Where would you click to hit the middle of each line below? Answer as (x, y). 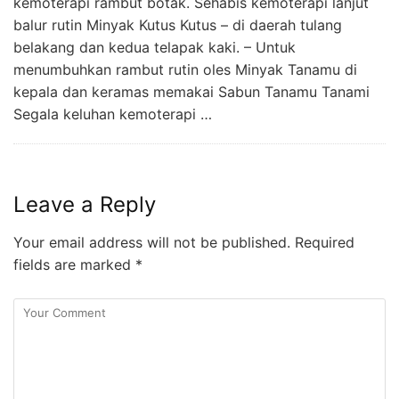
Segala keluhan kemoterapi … (113, 114)
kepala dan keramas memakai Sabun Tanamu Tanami (191, 91)
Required (322, 242)
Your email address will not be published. (152, 242)
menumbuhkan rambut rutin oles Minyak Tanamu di (185, 69)
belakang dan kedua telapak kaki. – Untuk (155, 47)
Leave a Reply (85, 204)
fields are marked (74, 264)
